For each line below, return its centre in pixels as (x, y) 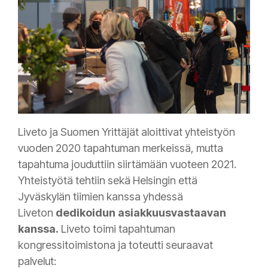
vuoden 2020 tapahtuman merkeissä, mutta (121, 148)
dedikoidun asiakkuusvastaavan (141, 213)
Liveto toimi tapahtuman (117, 229)
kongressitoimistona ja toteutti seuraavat (115, 245)
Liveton (37, 213)
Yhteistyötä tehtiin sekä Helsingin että (108, 181)
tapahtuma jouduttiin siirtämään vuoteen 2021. (127, 165)
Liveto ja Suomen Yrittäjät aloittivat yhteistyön (127, 132)
